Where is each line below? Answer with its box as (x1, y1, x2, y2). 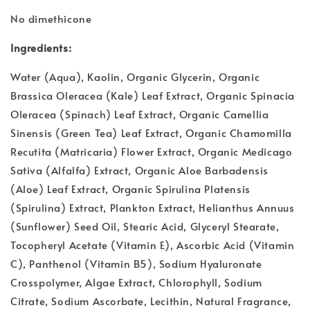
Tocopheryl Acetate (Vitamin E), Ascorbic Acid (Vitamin (10, 237, 295, 252)
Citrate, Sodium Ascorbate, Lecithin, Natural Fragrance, (10, 293, 292, 308)
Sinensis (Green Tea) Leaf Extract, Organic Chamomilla (10, 125, 292, 140)
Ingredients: (10, 39, 72, 55)
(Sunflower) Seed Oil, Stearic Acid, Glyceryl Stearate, (10, 218, 280, 233)
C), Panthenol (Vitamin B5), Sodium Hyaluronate (10, 255, 262, 271)
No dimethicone (10, 10, 92, 26)
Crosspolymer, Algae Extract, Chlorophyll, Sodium (10, 274, 262, 289)
